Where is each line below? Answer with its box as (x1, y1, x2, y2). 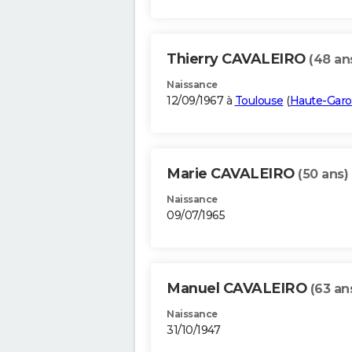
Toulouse (234, 93, 284, 108)
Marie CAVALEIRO (167, 165, 298, 183)
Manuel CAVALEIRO (167, 280, 310, 298)
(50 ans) (298, 167, 348, 182)
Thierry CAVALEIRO (167, 50, 309, 68)
